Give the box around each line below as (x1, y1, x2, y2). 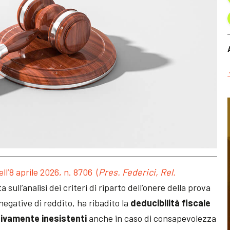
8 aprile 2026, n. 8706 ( (9, 166, 99, 178)
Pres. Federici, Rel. (99, 166, 176, 178)
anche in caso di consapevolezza (89, 212, 217, 224)
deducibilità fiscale (130, 197, 211, 208)
